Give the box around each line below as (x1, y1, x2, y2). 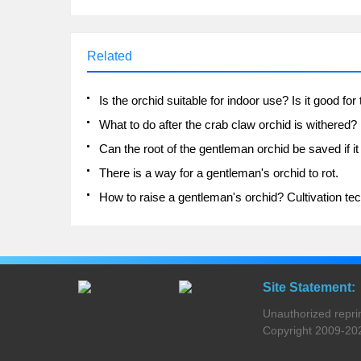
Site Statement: (263, 280, 355, 294)
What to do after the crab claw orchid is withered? (99, 118, 357, 131)
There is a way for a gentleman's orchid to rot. (99, 166, 338, 180)
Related (87, 49, 132, 63)
